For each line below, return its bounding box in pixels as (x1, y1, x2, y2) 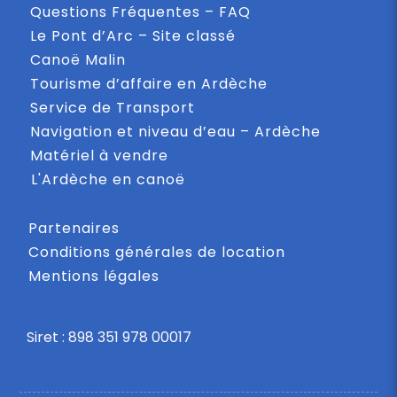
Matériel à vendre (29, 145, 168, 166)
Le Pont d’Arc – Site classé (29, 26, 236, 46)
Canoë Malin (29, 50, 126, 70)
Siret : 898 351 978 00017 (26, 327, 191, 347)
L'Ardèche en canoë (30, 169, 185, 190)
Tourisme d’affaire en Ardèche (29, 74, 268, 94)
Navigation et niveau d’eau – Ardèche (29, 121, 321, 142)
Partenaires (27, 218, 120, 238)
